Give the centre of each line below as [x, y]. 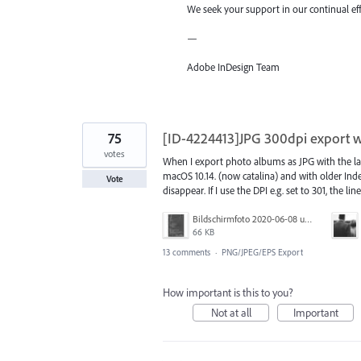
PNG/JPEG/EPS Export [262, 252]
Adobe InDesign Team [233, 67]
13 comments [187, 252]
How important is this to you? [228, 292]
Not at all [231, 312]
